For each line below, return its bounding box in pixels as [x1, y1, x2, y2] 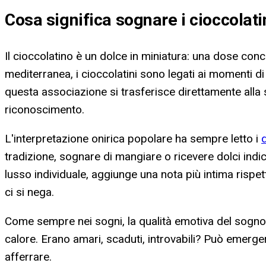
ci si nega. [5, 185, 54, 199]
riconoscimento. [5, 102, 84, 116]
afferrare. [5, 249, 52, 264]
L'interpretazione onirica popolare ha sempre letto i [5, 131, 261, 145]
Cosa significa [5, 9, 116, 30]
